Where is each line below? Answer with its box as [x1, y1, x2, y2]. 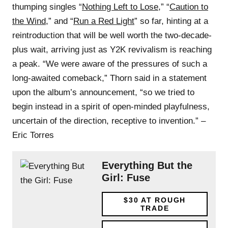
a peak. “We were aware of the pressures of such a [12, 59, 207, 69]
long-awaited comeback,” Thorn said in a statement [12, 73, 207, 83]
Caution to [169, 2, 208, 12]
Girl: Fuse [102, 172, 150, 183]
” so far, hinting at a [134, 16, 208, 26]
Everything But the [102, 159, 192, 171]
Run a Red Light [73, 16, 134, 26]
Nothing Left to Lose [82, 2, 158, 12]
